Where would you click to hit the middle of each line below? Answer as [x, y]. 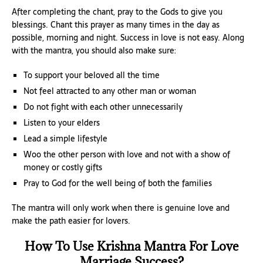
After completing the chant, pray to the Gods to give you [117, 11]
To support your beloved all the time [92, 75]
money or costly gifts [63, 167]
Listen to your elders [62, 122]
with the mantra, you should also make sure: [94, 50]
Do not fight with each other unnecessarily [103, 107]
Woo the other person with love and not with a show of [127, 154]
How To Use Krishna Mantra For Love [131, 246]
